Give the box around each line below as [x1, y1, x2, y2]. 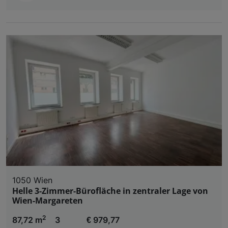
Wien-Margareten [12, 194, 83, 206]
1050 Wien [12, 175, 52, 185]
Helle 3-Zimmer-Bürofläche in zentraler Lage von [12, 185, 208, 196]
